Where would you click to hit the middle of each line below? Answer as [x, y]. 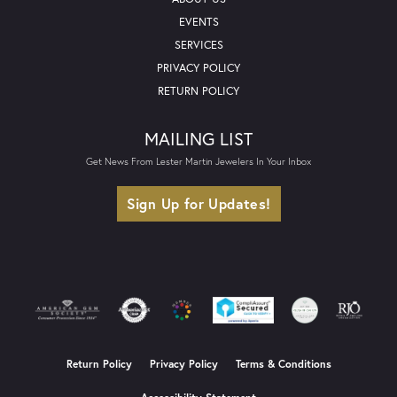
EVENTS [198, 22]
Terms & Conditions [283, 364]
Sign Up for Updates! [198, 204]
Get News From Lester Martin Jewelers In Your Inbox [198, 161]
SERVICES [198, 45]
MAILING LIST [198, 139]
